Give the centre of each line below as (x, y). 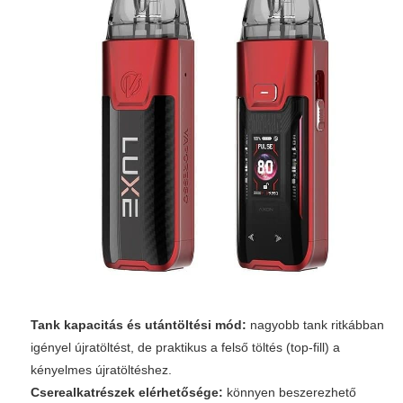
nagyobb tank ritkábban (315, 325)
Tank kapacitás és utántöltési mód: (139, 325)
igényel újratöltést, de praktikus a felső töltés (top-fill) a (185, 348)
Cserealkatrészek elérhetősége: (127, 393)
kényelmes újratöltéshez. (101, 370)
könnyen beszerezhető (290, 393)
